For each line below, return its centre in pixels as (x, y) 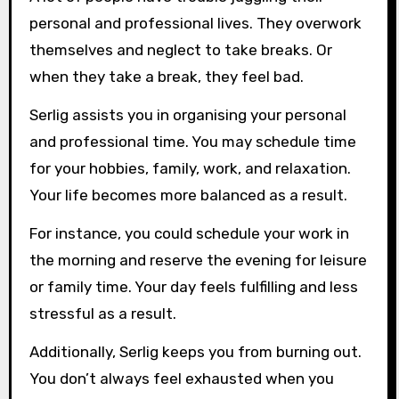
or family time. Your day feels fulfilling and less (193, 286)
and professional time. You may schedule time (192, 142)
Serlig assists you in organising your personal (187, 115)
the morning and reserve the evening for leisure (198, 260)
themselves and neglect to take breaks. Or (180, 50)
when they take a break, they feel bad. (166, 77)
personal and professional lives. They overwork (195, 24)
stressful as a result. (102, 313)
